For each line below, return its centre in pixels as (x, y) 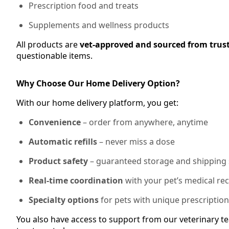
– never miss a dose (136, 142)
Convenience (55, 122)
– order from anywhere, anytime (144, 122)
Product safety (58, 161)
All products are (48, 44)
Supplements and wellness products (99, 25)
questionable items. (54, 56)
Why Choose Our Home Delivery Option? (98, 83)
